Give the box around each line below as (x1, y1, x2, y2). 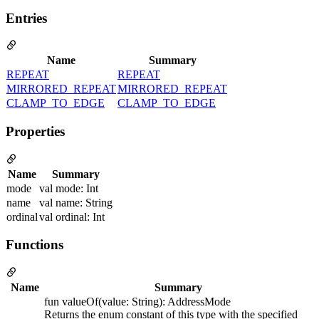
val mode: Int (39, 182, 98, 194)
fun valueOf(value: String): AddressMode (44, 296, 231, 308)
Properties (6, 123, 65, 139)
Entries (6, 10, 47, 26)
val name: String (39, 196, 113, 209)
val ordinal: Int (39, 210, 105, 223)
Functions (6, 237, 63, 253)
